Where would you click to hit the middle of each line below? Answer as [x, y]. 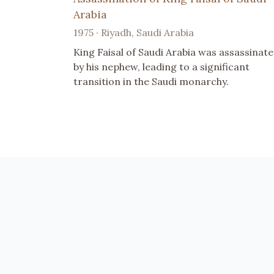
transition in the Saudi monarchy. [151, 81]
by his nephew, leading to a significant [161, 66]
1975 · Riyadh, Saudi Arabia [134, 32]
